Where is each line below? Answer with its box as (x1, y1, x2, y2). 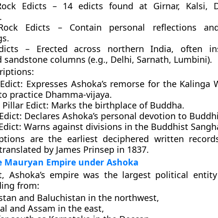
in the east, (55, 202, 104, 214)
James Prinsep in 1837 (55, 144, 146, 155)
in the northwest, (85, 192, 159, 203)
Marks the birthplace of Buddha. (48, 99, 184, 111)
